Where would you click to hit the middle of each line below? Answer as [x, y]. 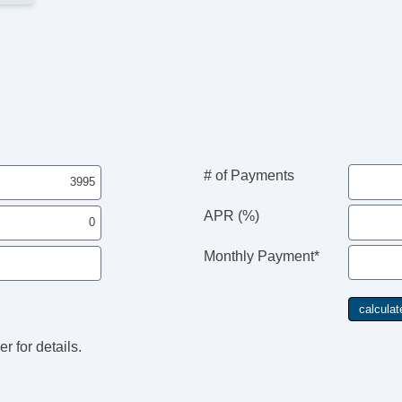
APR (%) [231, 216]
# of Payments [249, 176]
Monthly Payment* [261, 256]
